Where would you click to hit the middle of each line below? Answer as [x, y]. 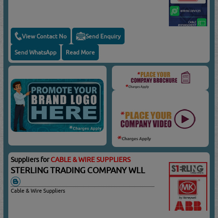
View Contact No [45, 36]
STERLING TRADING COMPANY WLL [80, 171]
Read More [81, 53]
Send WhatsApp [36, 53]
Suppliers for [31, 160]
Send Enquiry [103, 36]
